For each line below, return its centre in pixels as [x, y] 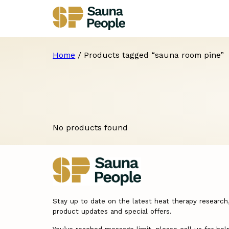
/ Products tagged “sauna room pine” [150, 55]
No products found [90, 127]
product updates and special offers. [112, 211]
